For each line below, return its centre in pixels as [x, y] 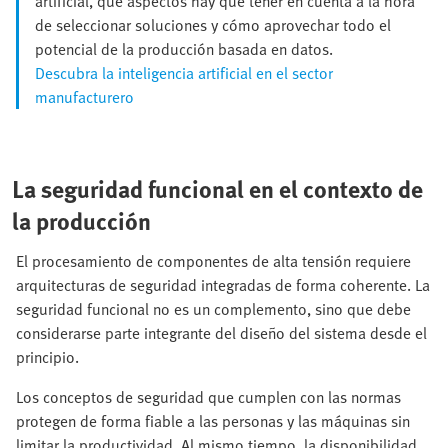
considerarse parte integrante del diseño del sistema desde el [221, 333]
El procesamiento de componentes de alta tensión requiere [213, 261]
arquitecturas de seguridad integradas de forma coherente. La [223, 285]
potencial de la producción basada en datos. [184, 49]
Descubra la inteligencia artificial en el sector [184, 73]
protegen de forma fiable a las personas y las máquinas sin [213, 421]
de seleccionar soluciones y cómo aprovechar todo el [213, 25]
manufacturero [84, 97]
